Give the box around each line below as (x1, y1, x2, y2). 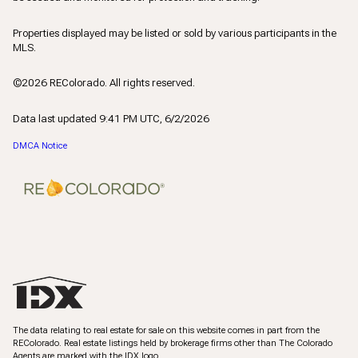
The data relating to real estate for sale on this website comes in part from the (13, 324, 320, 336)
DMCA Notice (13, 140, 67, 151)
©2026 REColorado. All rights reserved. (13, 77, 197, 89)
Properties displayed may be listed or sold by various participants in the (13, 26, 336, 39)
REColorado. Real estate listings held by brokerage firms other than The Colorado (13, 337, 332, 348)
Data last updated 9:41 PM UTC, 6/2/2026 (13, 112, 209, 125)
